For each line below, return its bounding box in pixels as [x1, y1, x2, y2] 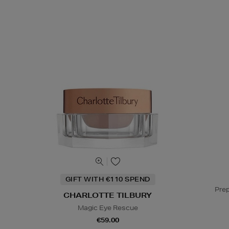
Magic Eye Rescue [77, 203, 138, 213]
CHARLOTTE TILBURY [63, 191, 152, 200]
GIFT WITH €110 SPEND [65, 175, 150, 184]
